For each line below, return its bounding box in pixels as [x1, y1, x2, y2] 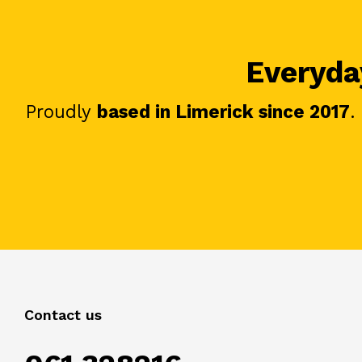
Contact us [24, 305, 102, 323]
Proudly [26, 100, 97, 122]
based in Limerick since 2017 [97, 100, 350, 122]
